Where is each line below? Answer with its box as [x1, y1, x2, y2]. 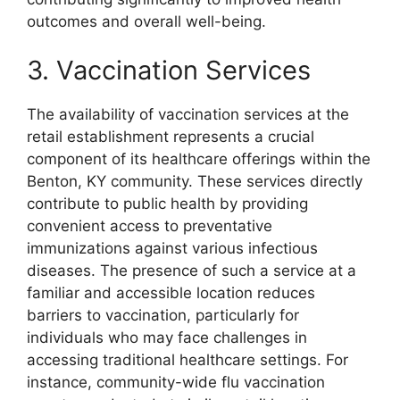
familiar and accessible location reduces [27, 284, 315, 303]
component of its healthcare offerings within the [27, 150, 371, 169]
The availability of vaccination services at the [27, 105, 349, 124]
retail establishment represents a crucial [27, 128, 314, 146]
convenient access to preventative [27, 217, 272, 236]
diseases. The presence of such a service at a [27, 262, 356, 280]
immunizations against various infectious [27, 239, 318, 258]
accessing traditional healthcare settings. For [27, 351, 348, 370]
